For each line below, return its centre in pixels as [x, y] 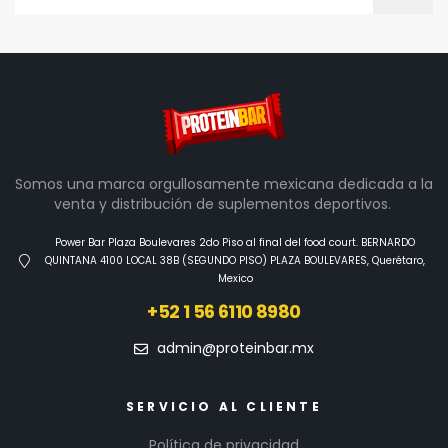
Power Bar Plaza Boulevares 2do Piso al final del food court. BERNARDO [235, 243]
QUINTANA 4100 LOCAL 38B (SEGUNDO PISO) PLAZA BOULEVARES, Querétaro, [235, 261]
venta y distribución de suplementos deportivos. [224, 204]
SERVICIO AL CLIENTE [224, 407]
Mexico [235, 279]
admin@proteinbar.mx [235, 348]
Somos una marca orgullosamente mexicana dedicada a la [224, 184]
